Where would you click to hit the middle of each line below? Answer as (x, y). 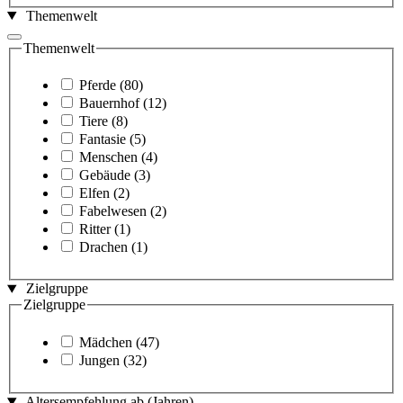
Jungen (99, 361)
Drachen (103, 247)
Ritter (95, 229)
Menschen (108, 157)
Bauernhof (109, 103)
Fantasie (103, 139)
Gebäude (105, 175)
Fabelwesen (113, 211)
